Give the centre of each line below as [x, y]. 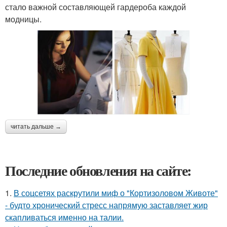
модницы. [23, 19]
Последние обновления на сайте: [98, 170]
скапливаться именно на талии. [64, 217]
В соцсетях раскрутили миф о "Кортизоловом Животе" [116, 193]
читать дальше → [36, 126]
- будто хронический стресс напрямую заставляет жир [106, 205]
